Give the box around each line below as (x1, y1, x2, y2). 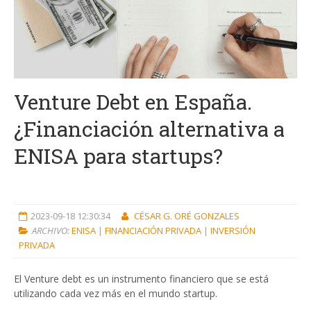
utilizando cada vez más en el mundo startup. (14, 287, 217, 300)
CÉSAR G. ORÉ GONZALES (133, 210, 239, 222)
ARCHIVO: (31, 224, 72, 237)
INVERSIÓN (210, 224, 255, 237)
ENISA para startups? (14, 142, 223, 169)
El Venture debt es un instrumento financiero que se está (14, 272, 269, 285)
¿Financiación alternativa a (14, 115, 285, 142)
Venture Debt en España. (14, 88, 252, 115)
